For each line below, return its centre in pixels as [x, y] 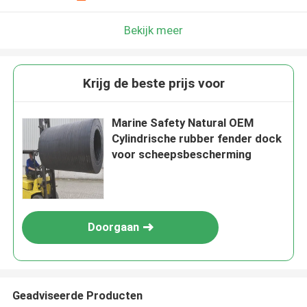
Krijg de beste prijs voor [153, 84]
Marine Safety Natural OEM [183, 123]
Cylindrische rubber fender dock [197, 139]
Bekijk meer [153, 30]
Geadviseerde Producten [77, 295]
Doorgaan [113, 227]
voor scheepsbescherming [182, 155]
